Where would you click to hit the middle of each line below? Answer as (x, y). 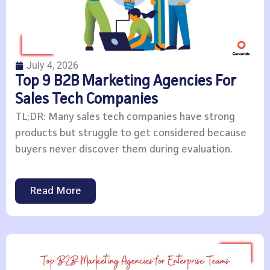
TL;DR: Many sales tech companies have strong (125, 117)
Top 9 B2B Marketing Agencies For (126, 81)
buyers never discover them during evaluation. (124, 149)
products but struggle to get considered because (131, 133)
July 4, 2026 (52, 65)
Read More (55, 191)
